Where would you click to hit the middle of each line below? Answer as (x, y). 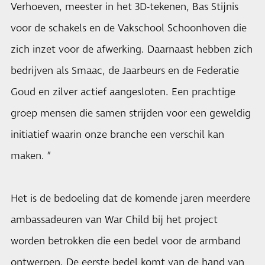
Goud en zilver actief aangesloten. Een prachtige (123, 92)
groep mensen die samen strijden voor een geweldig (131, 114)
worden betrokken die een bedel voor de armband (126, 241)
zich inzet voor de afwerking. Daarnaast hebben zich (132, 50)
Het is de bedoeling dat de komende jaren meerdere (130, 199)
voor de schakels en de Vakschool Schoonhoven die (129, 28)
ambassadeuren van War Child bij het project (114, 220)
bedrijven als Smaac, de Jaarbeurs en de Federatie (125, 71)
